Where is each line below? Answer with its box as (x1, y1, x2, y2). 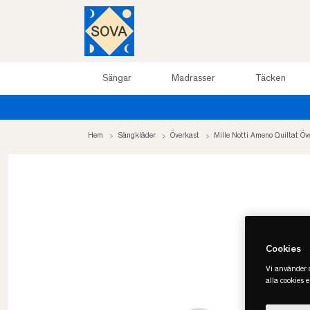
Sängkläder (118, 131, 156, 140)
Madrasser (171, 73, 215, 84)
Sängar (102, 73, 131, 84)
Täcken (255, 73, 286, 84)
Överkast (170, 131, 199, 140)
